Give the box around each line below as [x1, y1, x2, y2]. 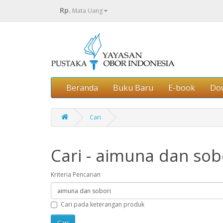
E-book [168, 82, 195, 93]
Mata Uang [72, 6, 103, 15]
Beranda [66, 82, 98, 93]
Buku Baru [113, 82, 153, 93]
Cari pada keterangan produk [61, 200, 144, 209]
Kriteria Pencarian [51, 170, 101, 179]
